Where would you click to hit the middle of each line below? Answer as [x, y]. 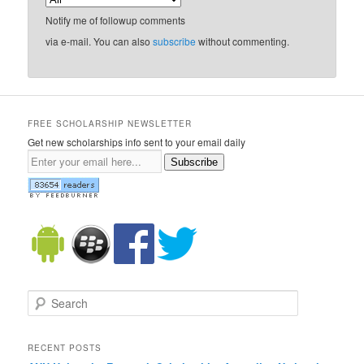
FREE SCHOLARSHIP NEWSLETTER [110, 124]
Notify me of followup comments [116, 19]
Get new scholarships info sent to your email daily [137, 142]
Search [44, 297]
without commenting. [243, 41]
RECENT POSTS [65, 348]
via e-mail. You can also [100, 41]
